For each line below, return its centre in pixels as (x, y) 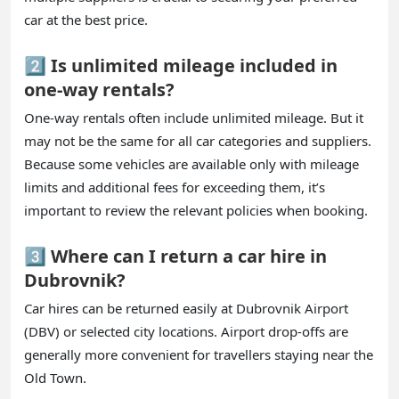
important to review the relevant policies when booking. (196, 210)
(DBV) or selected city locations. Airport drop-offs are (186, 331)
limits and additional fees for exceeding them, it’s (175, 187)
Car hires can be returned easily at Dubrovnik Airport (186, 308)
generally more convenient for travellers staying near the (199, 354)
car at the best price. (86, 19)
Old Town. (55, 377)
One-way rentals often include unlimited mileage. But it (194, 117)
